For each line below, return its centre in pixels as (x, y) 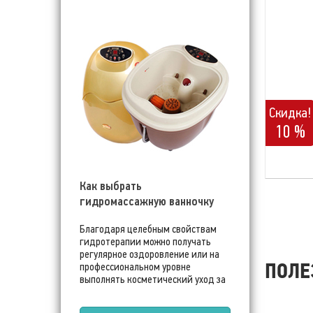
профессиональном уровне (135, 267)
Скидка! (290, 112)
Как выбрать (111, 186)
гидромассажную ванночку (147, 201)
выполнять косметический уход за (153, 279)
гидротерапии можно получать (145, 242)
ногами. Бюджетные (122, 292)
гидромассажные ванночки (137, 305)
